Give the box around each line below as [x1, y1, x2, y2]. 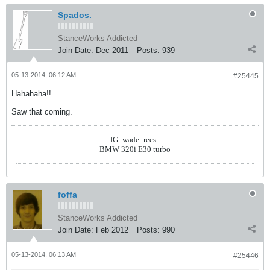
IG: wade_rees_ [110, 135, 160, 144]
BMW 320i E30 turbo [99, 145, 171, 154]
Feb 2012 [96, 225, 128, 234]
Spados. [58, 10, 92, 20]
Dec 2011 [96, 46, 128, 55]
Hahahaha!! [11, 89, 51, 98]
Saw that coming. [11, 107, 72, 116]
